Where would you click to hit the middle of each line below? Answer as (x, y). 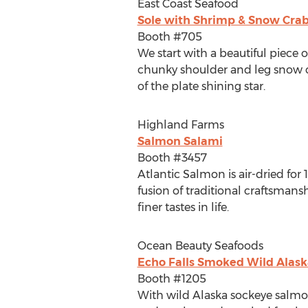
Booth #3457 (172, 158)
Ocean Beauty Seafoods (200, 246)
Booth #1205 (172, 279)
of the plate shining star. (201, 86)
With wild (165, 295)
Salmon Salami (180, 141)
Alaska (210, 295)
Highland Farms (180, 125)
